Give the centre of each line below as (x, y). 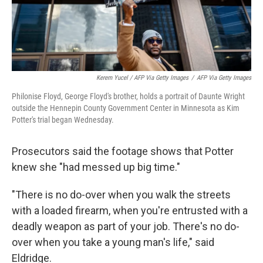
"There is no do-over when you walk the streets (121, 195)
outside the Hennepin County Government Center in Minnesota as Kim (126, 108)
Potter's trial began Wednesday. (63, 120)
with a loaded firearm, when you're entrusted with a (130, 211)
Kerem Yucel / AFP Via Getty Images (142, 78)
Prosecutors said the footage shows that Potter (123, 151)
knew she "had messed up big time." (96, 167)
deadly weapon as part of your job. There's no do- (126, 227)
